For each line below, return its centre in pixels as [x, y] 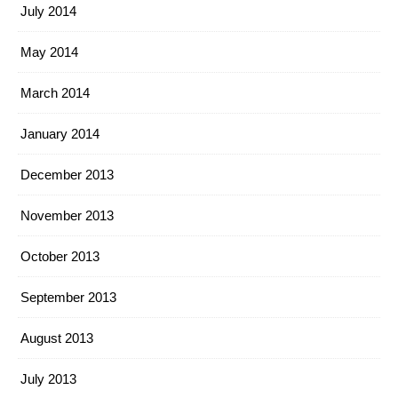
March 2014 [55, 93]
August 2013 [57, 338]
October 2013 [60, 256]
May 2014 [49, 52]
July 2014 [48, 11]
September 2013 [68, 297]
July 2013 [48, 379]
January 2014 [60, 134]
